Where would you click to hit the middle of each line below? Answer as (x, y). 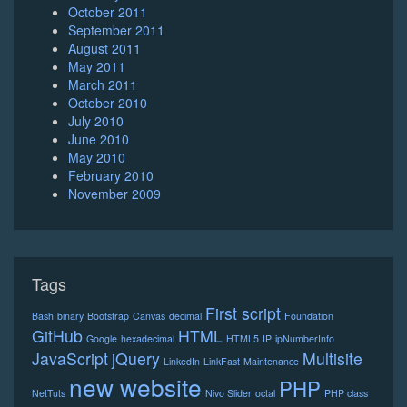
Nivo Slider (228, 393)
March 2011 (103, 85)
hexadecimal (148, 339)
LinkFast (222, 362)
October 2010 (108, 103)
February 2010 (111, 176)
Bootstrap (108, 316)
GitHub (57, 336)
